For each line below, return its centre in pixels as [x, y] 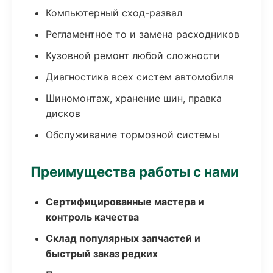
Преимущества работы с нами [135, 172]
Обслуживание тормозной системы [133, 135]
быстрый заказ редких [102, 253]
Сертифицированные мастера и [125, 202]
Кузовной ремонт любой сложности [133, 55]
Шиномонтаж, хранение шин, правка [134, 98]
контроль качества [92, 217]
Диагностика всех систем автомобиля [140, 77]
